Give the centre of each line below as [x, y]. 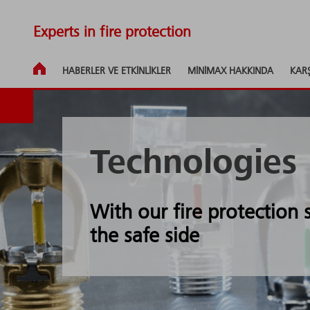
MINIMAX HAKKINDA [230, 71]
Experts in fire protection [112, 33]
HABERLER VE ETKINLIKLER [117, 71]
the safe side [145, 237]
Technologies [193, 164]
